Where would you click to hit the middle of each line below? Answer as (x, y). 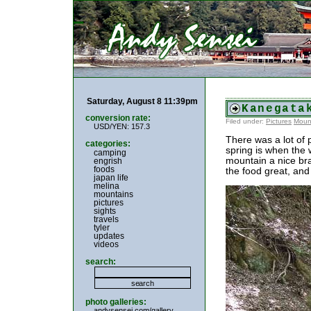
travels (106, 219)
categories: (108, 144)
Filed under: (246, 121)
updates (109, 236)
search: (101, 262)
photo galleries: (116, 302)
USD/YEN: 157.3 (122, 126)
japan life (111, 178)
